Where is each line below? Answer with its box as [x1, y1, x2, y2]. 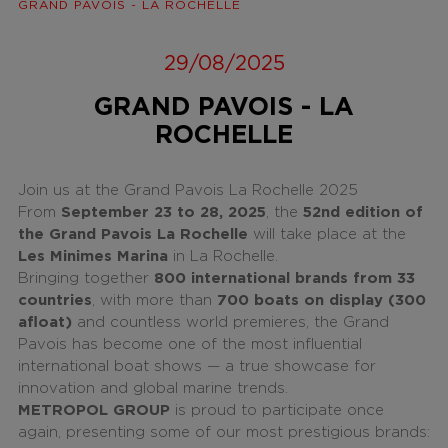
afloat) [17, 314, 72, 330]
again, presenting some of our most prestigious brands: [17, 424, 430, 440]
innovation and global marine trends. [17, 380, 288, 396]
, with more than [91, 292, 217, 308]
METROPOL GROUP [17, 402, 170, 418]
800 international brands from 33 [153, 270, 415, 286]
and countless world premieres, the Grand [71, 314, 389, 330]
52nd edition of [302, 204, 423, 220]
